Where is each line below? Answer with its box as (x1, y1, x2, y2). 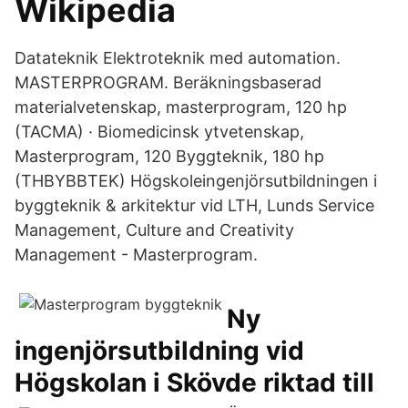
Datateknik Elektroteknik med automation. (15, 48, 341, 67)
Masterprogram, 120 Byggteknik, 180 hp (15, 147, 324, 166)
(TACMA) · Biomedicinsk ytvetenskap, (15, 122, 304, 141)
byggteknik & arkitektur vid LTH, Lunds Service (15, 196, 374, 215)
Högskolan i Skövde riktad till (15, 367, 374, 398)
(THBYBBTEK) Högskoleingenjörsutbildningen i (15, 171, 377, 190)
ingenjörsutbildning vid (15, 335, 304, 366)
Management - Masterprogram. (15, 245, 258, 264)
